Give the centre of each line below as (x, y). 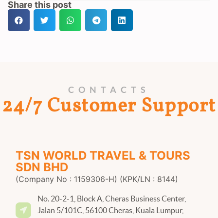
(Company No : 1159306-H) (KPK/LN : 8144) (97, 179)
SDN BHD (42, 167)
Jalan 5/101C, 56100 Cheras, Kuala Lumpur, (110, 210)
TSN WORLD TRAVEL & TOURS (103, 156)
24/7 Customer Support (109, 107)
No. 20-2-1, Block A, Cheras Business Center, (112, 199)
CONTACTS (109, 90)
